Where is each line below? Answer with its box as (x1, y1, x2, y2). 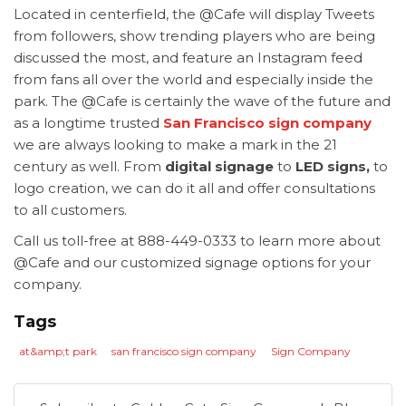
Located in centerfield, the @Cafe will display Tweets (14, 5, 374, 23)
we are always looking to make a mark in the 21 (14, 136, 337, 153)
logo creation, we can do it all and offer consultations (14, 179, 375, 197)
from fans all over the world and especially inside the (14, 71, 373, 88)
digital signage (165, 158, 274, 175)
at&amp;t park (19, 344, 97, 359)
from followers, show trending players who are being (14, 27, 375, 44)
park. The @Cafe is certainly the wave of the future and (14, 92, 391, 110)
